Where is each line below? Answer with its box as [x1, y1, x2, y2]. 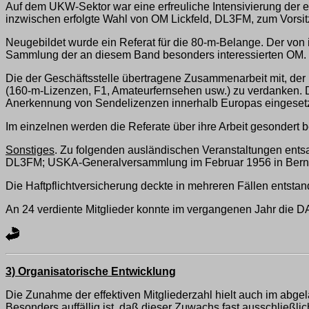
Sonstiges [6, 144, 54, 157]
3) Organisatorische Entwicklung [6, 266, 176, 278]
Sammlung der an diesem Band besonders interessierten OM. [6, 49, 306, 61]
